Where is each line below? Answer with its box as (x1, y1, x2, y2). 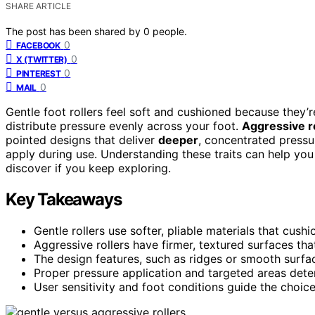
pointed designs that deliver (6, 132, 158, 147)
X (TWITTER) (16, 53, 67, 65)
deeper (158, 132, 198, 147)
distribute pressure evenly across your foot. (6, 118, 242, 133)
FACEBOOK (16, 39, 60, 51)
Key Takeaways (6, 188, 122, 210)
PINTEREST (16, 67, 61, 79)
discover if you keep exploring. (6, 160, 171, 175)
